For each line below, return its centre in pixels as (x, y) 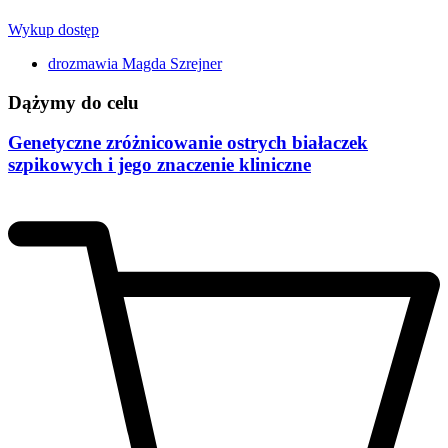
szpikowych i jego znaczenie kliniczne (159, 165)
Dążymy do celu (73, 102)
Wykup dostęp (53, 30)
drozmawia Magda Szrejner (135, 64)
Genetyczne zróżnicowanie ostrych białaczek (188, 143)
